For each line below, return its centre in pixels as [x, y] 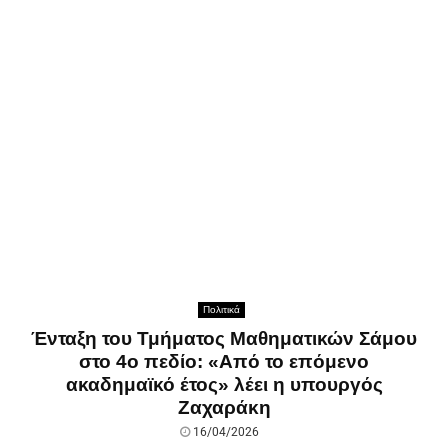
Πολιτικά [221, 309]
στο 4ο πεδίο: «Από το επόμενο [224, 361]
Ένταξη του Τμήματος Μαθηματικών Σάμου [224, 338]
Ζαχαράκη [224, 407]
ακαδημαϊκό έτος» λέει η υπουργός [224, 384]
